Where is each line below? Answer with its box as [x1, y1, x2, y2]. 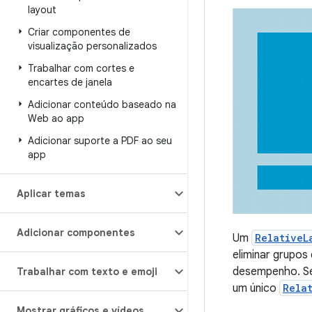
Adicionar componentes [17, 226, 135, 239]
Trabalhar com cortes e [28, 62, 134, 75]
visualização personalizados [28, 40, 157, 52]
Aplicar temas [17, 187, 86, 200]
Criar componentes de [28, 26, 130, 38]
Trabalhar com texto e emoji [17, 265, 157, 278]
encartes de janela [28, 76, 112, 88]
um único [233, 281, 279, 295]
